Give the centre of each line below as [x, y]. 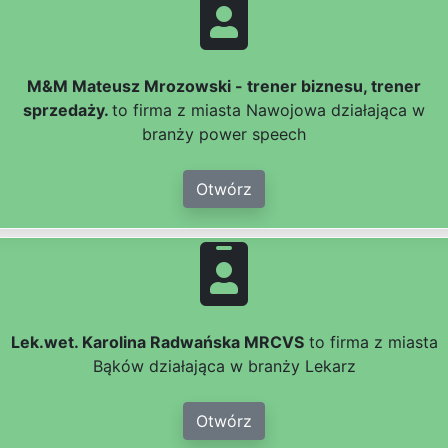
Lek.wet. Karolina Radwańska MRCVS [157, 342]
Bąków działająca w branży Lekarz [224, 366]
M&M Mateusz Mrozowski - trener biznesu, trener [224, 86]
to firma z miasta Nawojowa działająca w [268, 110]
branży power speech [224, 134]
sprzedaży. [67, 110]
